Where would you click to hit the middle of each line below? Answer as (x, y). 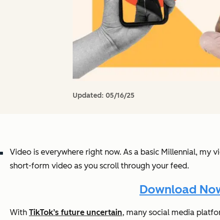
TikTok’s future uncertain (76, 213)
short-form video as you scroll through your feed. (99, 165)
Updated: (89, 95)
